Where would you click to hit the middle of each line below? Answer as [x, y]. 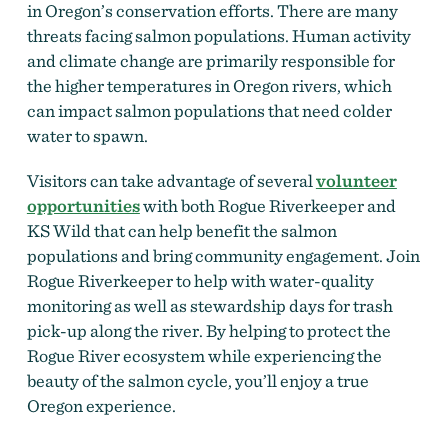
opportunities [83, 206]
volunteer [356, 181]
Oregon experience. [102, 406]
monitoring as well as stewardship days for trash [209, 306]
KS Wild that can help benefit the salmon [181, 231]
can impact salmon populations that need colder [209, 111]
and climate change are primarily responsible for [210, 61]
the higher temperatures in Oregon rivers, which [209, 86]
